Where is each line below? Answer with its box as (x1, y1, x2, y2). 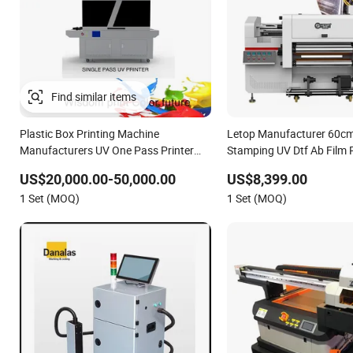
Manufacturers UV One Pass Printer (20, 142, 194, 158)
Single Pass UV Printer (20, 158, 128, 174)
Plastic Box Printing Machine (20, 125, 159, 141)
